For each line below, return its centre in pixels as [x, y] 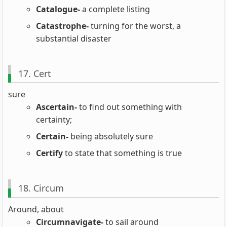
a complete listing [115, 9]
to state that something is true [122, 153]
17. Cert [34, 73]
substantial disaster [74, 39]
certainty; [54, 120]
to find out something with [129, 107]
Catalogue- [58, 9]
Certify [49, 153]
